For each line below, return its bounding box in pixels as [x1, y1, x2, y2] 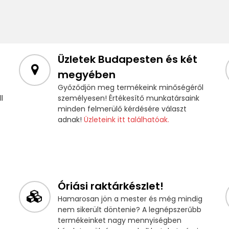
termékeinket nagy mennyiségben [57, 215, 181, 226]
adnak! [57, 114, 84, 125]
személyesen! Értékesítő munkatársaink [57, 93, 199, 104]
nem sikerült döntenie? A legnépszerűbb [57, 204, 201, 215]
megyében [57, 67, 116, 82]
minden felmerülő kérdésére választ [57, 104, 187, 114]
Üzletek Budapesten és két [57, 52, 197, 67]
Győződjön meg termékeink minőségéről [57, 82, 203, 93]
